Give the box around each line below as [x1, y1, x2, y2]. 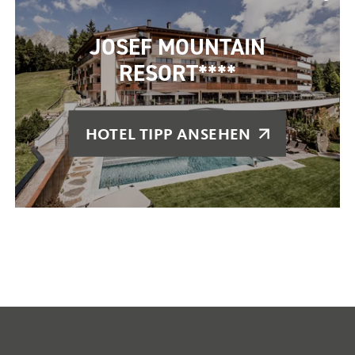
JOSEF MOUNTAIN [89, 31, 265, 62]
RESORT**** [118, 57, 236, 88]
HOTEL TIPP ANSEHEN [85, 124, 251, 143]
